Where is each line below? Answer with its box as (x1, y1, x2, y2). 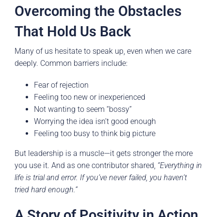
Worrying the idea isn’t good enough (34, 116, 156, 126)
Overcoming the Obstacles (15, 3, 182, 19)
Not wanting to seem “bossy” (34, 104, 132, 114)
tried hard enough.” (15, 185, 77, 194)
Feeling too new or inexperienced (34, 92, 145, 102)
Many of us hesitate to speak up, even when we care (15, 46, 191, 56)
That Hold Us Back (15, 23, 131, 40)
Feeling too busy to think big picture (34, 128, 155, 138)
